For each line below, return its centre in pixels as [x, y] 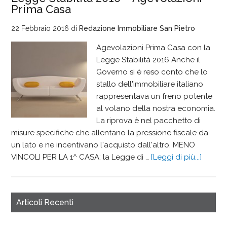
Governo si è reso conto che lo [152, 72]
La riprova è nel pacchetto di [149, 121]
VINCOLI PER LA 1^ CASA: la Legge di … [81, 157]
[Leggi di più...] [177, 157]
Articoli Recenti [45, 202]
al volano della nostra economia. [156, 108]
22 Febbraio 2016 [40, 28]
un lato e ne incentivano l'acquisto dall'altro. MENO [103, 145]
